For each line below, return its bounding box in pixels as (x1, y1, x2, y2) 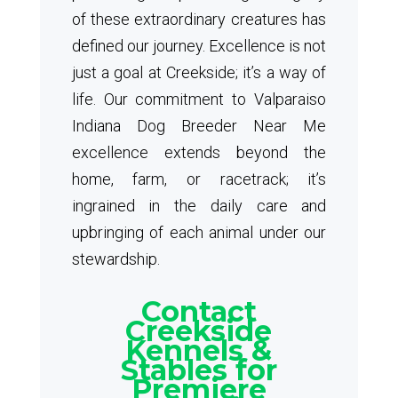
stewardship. (71, 250, 160, 268)
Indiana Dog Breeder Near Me (71, 116, 327, 135)
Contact (140, 294, 257, 329)
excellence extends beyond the (71, 143, 327, 162)
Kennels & (125, 333, 273, 368)
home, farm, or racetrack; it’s (71, 170, 327, 188)
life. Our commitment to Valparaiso (71, 90, 327, 108)
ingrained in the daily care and (71, 196, 327, 215)
